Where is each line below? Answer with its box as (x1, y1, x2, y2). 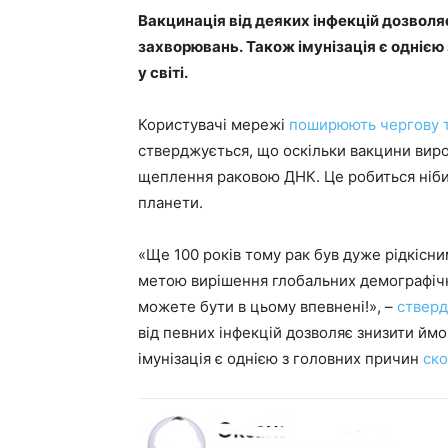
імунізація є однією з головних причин (138, 349, 423, 368)
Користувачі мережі (138, 115, 289, 134)
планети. (138, 193, 207, 212)
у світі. (138, 63, 191, 82)
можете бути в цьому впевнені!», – (138, 297, 397, 316)
